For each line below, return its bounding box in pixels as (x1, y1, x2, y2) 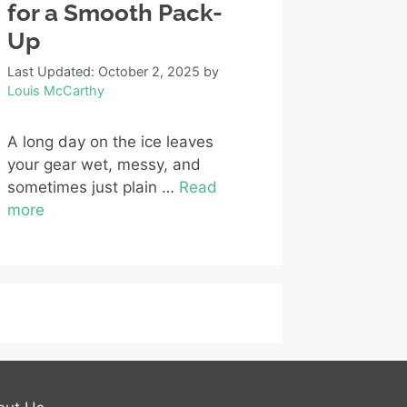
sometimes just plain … (6, 178, 179, 197)
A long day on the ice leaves (6, 133, 213, 152)
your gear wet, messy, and (6, 155, 201, 174)
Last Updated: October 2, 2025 (6, 64, 200, 80)
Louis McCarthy (6, 83, 104, 99)
